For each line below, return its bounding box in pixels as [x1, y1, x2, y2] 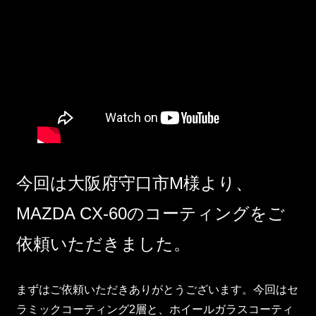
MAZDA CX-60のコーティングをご [16, 203, 286, 223]
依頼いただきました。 [16, 233, 191, 253]
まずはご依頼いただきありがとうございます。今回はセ [16, 283, 299, 296]
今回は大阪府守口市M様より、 [16, 173, 253, 193]
